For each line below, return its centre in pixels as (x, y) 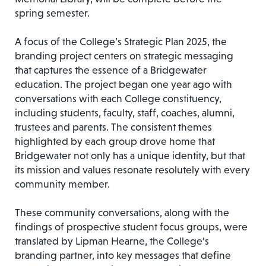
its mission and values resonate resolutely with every (132, 170)
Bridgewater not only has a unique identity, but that (130, 155)
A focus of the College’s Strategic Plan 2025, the (121, 41)
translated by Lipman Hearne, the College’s (112, 241)
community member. (62, 184)
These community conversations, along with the (122, 212)
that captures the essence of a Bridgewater (111, 70)
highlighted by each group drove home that (115, 141)
